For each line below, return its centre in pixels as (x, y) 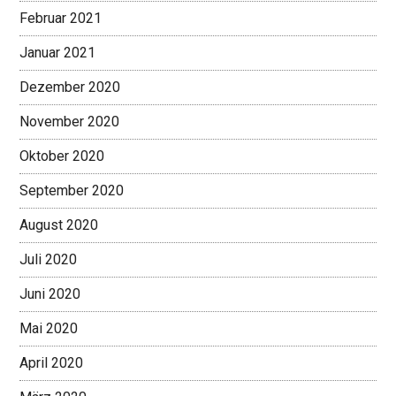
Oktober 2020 (62, 156)
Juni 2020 (50, 294)
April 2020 (52, 363)
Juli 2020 (49, 260)
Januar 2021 (58, 53)
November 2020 (70, 122)
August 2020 (59, 225)
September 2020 (72, 191)
